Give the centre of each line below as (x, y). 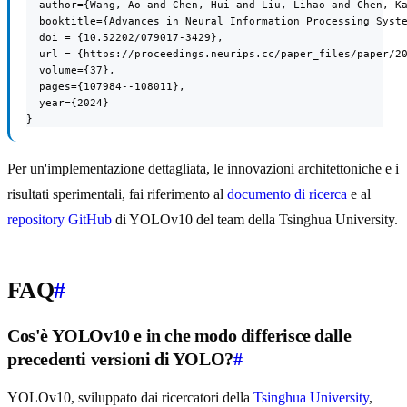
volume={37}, (71, 70)
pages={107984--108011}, (106, 87)
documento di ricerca (287, 194)
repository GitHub (60, 220)
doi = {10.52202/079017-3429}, (125, 38)
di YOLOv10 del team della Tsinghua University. (255, 220)
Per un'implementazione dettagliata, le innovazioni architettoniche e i (203, 169)
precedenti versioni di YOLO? (120, 359)
